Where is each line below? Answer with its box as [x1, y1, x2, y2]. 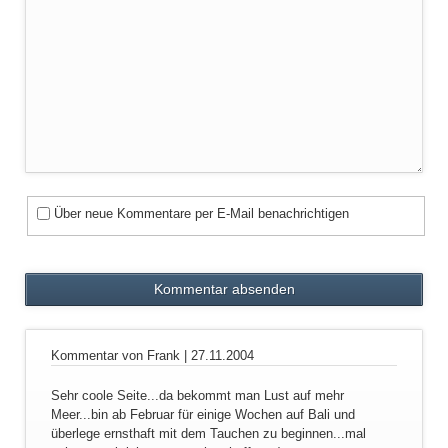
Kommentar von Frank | [50, 348, 191, 364]
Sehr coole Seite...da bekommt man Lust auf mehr [50, 388, 344, 404]
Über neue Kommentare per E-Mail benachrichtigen [54, 205, 350, 221]
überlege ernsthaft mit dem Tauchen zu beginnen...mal [50, 426, 366, 442]
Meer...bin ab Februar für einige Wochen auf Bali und [50, 407, 355, 423]
